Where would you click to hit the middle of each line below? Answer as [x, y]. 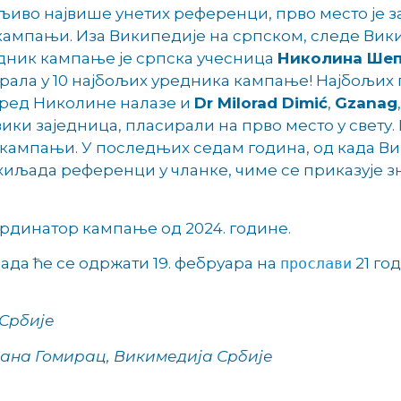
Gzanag [366, 103]
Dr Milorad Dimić [261, 103]
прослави [316, 264]
